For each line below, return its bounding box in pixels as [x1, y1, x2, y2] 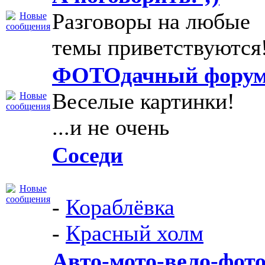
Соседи [52, 143, 123, 167]
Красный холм [66, 221, 203, 245]
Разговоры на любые [52, 9, 250, 34]
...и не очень [52, 115, 169, 140]
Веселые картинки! [52, 89, 235, 114]
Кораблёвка [66, 195, 174, 219]
